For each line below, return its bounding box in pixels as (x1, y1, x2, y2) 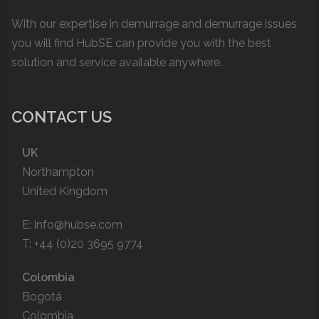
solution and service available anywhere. (11, 56, 222, 70)
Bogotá (22, 290, 62, 304)
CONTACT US (11, 108, 112, 127)
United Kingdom (22, 184, 108, 199)
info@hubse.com (34, 218, 122, 232)
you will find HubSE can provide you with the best (11, 36, 271, 51)
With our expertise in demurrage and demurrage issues (11, 17, 297, 31)
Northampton (22, 165, 94, 179)
